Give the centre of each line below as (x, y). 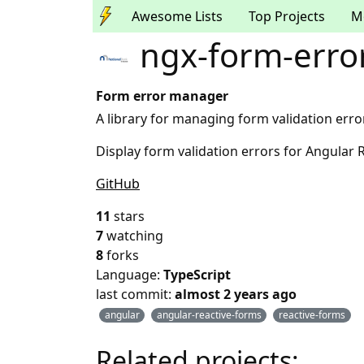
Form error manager (162, 96)
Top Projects (287, 16)
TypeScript (197, 275)
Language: (130, 275)
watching (135, 236)
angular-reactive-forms (209, 315)
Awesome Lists (177, 16)
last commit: (135, 295)
